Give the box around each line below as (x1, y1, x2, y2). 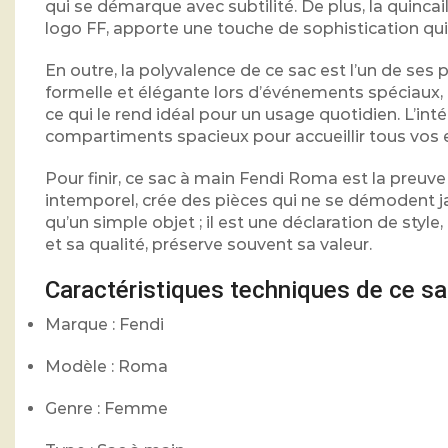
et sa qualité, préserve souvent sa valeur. (45, 235, 372, 254)
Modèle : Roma (45, 356, 168, 376)
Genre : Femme (45, 398, 168, 418)
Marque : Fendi (45, 314, 164, 334)
